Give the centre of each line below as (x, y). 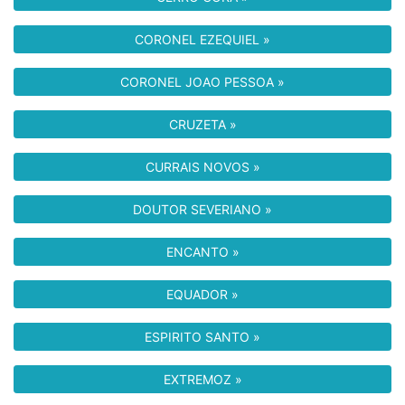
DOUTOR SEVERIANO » (202, 209)
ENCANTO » (202, 252)
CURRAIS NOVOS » (202, 167)
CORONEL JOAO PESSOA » (202, 82)
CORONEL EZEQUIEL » (202, 39)
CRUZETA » (202, 124)
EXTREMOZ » (202, 379)
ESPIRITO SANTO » (202, 337)
